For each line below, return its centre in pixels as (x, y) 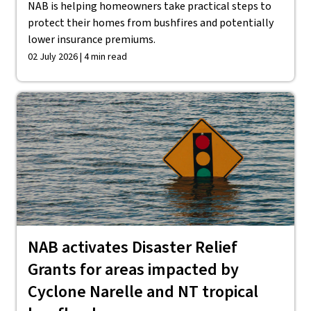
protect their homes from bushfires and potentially (151, 23)
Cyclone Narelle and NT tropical (143, 292)
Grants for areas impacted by (133, 270)
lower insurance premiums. (92, 40)
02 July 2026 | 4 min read (77, 57)
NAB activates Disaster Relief (133, 247)
